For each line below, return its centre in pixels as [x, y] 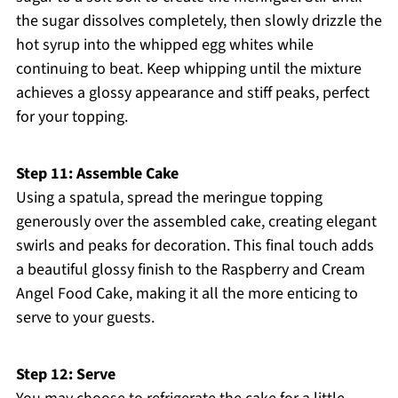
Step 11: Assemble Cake [97, 174]
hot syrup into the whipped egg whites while [164, 45]
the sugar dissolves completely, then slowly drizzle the [199, 21]
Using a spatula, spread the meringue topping [169, 198]
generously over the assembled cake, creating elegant [196, 222]
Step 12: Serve [65, 375]
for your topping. [72, 117]
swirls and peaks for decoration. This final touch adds [195, 246]
